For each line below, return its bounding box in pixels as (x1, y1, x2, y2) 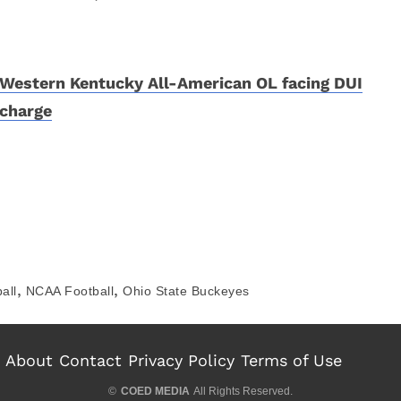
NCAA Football (25, 284, 114, 298)
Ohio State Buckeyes (123, 284, 250, 298)
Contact (59, 351, 122, 370)
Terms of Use (241, 351, 342, 370)
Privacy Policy (128, 351, 235, 370)
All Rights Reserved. (192, 385, 293, 397)
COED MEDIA (121, 385, 190, 397)
